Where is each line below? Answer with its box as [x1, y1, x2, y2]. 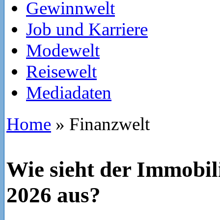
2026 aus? [6, 183, 101, 208]
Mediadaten [26, 82, 111, 103]
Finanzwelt [65, 114, 150, 134]
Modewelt [26, 40, 100, 60]
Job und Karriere [26, 19, 148, 39]
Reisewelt [26, 61, 97, 82]
